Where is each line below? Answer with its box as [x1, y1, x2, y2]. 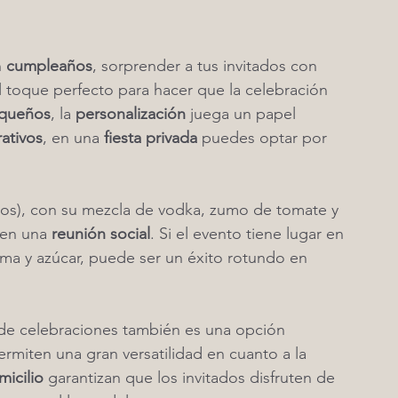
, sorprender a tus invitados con [92, 56, 322, 76]
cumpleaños [6, 56, 92, 76]
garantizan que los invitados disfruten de [44, 368, 339, 387]
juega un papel [186, 104, 300, 123]
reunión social [52, 224, 150, 243]
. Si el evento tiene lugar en [150, 224, 348, 243]
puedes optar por [197, 128, 331, 147]
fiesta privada [104, 128, 197, 147]
